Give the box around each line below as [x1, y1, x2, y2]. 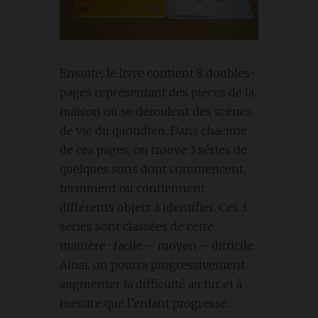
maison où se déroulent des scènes [59, 104, 252, 119]
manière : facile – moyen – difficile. [59, 238, 256, 253]
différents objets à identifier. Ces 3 [59, 199, 247, 214]
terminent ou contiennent [59, 180, 205, 195]
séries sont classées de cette [59, 219, 214, 234]
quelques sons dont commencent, [59, 161, 246, 176]
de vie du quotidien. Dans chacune [59, 123, 247, 138]
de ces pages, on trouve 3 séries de [59, 142, 247, 157]
